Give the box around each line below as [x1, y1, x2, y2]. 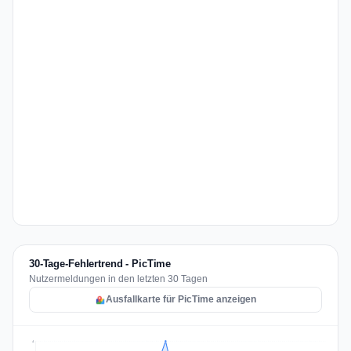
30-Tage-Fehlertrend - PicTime [29, 258, 172, 270]
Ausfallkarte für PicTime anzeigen [106, 294, 256, 305]
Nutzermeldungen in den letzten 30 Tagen [29, 273, 208, 284]
